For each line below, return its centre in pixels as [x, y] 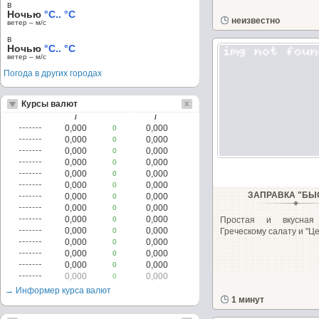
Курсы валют [49, 104]
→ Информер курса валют [58, 291]
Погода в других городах [53, 73]
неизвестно [255, 21]
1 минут [247, 300]
